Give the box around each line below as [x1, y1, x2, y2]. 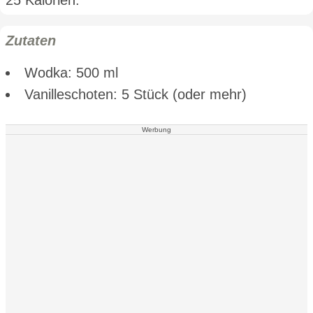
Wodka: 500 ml [24, 64, 118, 80]
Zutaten [6, 32, 56, 48]
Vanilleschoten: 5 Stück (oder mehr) [24, 86, 247, 102]
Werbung [142, 125, 171, 133]
